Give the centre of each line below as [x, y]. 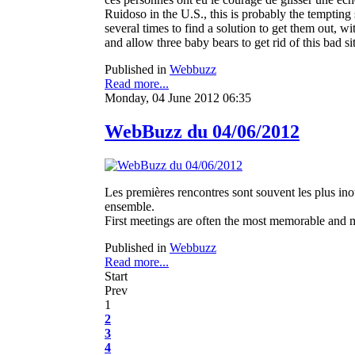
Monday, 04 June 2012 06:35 [178, 98]
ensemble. [130, 207]
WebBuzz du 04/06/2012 [202, 132]
